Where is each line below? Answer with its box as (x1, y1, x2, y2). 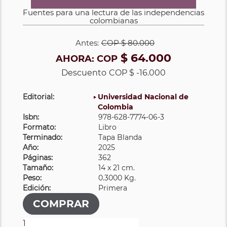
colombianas (89, 16, 138, 26)
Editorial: (23, 92, 54, 102)
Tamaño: (23, 163, 53, 173)
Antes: (75, 38, 99, 48)
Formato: (23, 123, 56, 132)
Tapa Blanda (98, 133, 142, 142)
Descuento (61, 68, 106, 78)
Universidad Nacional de (98, 92, 189, 102)
